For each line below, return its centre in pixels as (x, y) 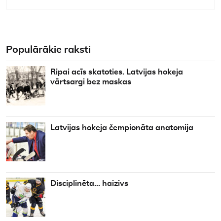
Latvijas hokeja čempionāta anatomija (122, 128)
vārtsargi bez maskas (91, 82)
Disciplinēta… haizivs (89, 184)
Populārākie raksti (48, 50)
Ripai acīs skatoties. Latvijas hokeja (117, 72)
